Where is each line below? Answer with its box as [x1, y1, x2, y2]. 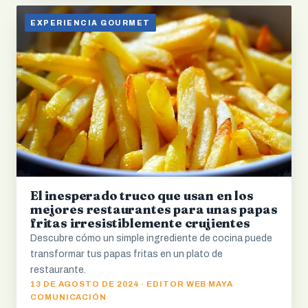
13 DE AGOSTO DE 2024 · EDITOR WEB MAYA [30, 280, 234, 289]
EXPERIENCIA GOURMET [30, 19, 151, 27]
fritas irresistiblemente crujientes [30, 215, 250, 232]
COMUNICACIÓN [30, 293, 107, 302]
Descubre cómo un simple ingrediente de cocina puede [30, 233, 272, 244]
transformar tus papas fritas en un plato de [30, 249, 223, 260]
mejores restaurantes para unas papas [30, 201, 278, 218]
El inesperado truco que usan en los [30, 188, 254, 204]
